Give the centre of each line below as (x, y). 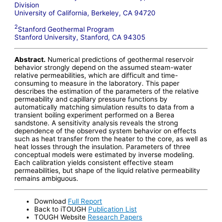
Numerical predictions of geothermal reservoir (120, 60)
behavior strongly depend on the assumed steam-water (103, 68)
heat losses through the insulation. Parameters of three (103, 147)
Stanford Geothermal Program (66, 29)
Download (51, 201)
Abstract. (30, 60)
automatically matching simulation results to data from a (105, 107)
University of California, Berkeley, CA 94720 (85, 13)
